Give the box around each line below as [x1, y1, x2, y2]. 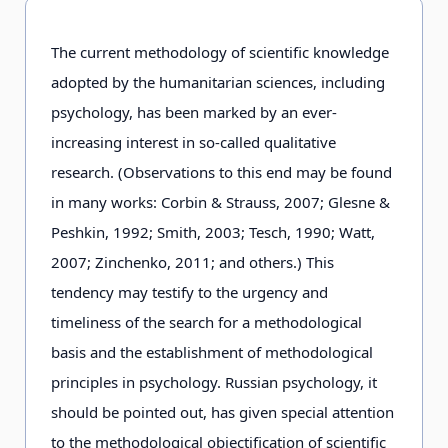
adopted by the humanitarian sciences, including [51, 72, 385, 92]
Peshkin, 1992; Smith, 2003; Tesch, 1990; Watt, [51, 222, 375, 242]
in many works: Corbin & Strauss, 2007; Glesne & [51, 192, 390, 212]
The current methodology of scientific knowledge [51, 42, 389, 62]
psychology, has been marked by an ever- [51, 102, 337, 122]
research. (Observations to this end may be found [51, 162, 392, 182]
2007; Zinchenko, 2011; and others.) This [51, 252, 334, 272]
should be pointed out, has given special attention [51, 402, 394, 422]
